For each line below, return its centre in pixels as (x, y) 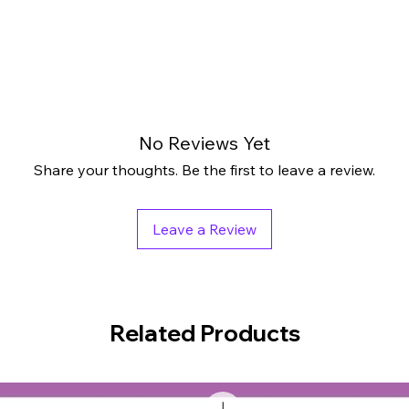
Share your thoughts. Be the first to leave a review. (204, 170)
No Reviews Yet (204, 143)
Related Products (204, 333)
